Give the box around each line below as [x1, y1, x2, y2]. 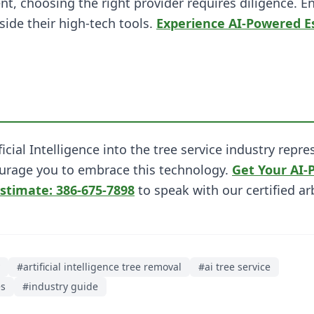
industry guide [29, 280, 98, 293]
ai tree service [205, 260, 271, 273]
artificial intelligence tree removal [23, 260, 182, 273]
